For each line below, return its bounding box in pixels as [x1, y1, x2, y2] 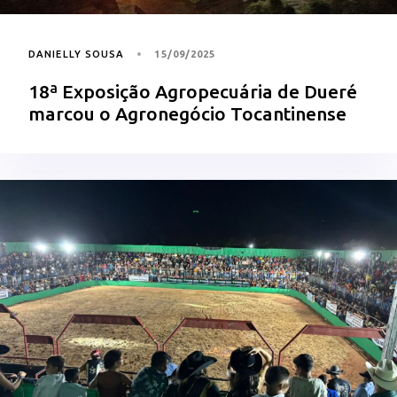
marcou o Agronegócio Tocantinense [28, 102, 346, 124]
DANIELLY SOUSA [28, 48, 125, 59]
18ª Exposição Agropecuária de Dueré [28, 80, 357, 102]
